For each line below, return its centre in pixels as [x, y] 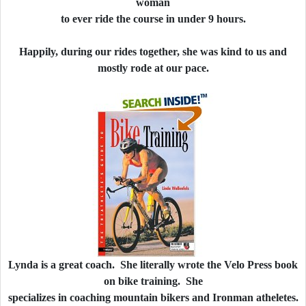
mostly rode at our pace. [153, 68]
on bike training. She [153, 281]
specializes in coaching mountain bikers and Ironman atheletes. [153, 297]
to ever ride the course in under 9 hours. [153, 19]
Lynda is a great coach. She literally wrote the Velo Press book [153, 265]
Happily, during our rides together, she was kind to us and [153, 52]
